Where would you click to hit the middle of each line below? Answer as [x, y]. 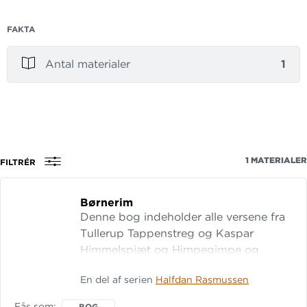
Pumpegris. [111, 266]
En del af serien [118, 279]
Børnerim [107, 202]
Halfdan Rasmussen [202, 279]
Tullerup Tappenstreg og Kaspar [167, 233]
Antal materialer [88, 64]
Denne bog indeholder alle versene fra [183, 217]
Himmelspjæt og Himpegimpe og [170, 250]
